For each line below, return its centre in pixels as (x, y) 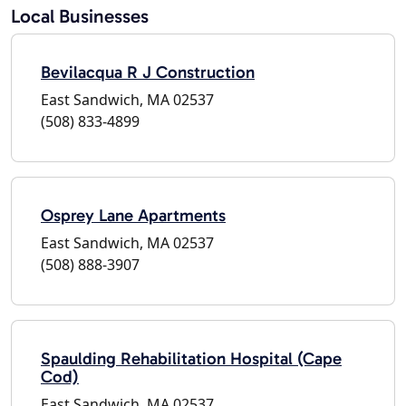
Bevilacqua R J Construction (148, 72)
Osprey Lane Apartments (133, 215)
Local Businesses (80, 15)
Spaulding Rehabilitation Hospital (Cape (191, 358)
